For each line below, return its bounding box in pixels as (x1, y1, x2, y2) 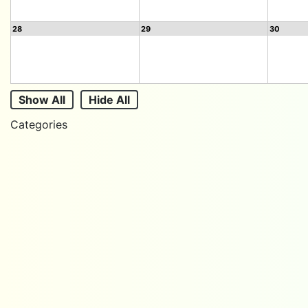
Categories (10, 118, 67, 131)
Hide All (89, 93, 130, 107)
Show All (19, 93, 65, 107)
